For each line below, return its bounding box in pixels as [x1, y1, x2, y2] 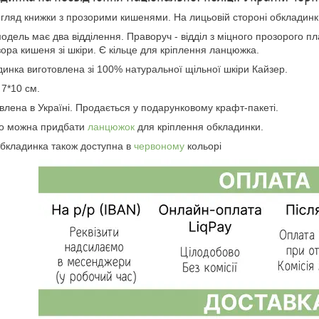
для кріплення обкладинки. [137, 121, 263, 132]
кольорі [184, 140, 221, 152]
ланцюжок [88, 121, 137, 132]
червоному [134, 140, 184, 152]
